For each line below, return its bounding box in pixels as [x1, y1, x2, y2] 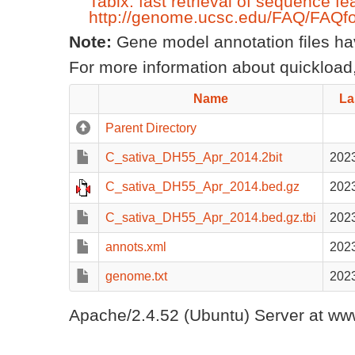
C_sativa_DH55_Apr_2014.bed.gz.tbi [105, 211, 316, 224]
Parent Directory [105, 121, 197, 135]
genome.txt [105, 269, 167, 283]
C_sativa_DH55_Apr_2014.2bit [105, 151, 282, 164]
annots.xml [105, 240, 166, 254]
